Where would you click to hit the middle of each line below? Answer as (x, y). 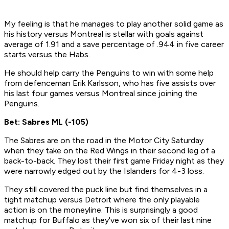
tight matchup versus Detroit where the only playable (102, 200)
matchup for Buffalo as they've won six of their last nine (108, 220)
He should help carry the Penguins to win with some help (109, 73)
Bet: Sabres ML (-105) (46, 122)
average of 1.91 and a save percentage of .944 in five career (114, 44)
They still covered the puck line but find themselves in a (106, 190)
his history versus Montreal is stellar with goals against (104, 34)
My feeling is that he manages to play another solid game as (114, 24)
